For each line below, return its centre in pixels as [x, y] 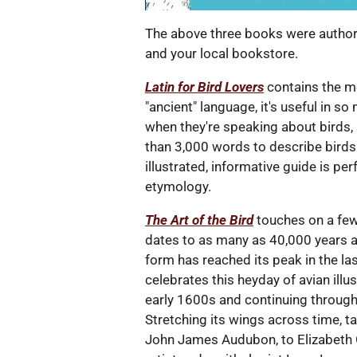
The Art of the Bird [199, 220]
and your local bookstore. [223, 53]
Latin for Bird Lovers [204, 86]
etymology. [178, 186]
